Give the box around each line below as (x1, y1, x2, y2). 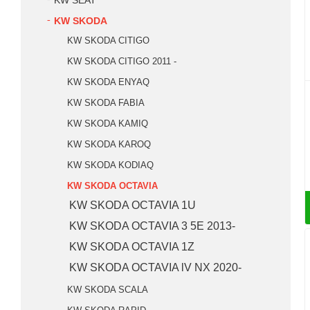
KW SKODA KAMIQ (67, 118, 148, 129)
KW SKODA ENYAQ (67, 77, 149, 87)
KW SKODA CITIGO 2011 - (67, 56, 176, 66)
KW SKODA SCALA (67, 284, 148, 295)
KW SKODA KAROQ (67, 139, 151, 149)
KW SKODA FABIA (67, 98, 145, 108)
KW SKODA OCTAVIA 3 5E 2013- (69, 220, 235, 232)
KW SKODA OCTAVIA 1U (69, 199, 196, 211)
